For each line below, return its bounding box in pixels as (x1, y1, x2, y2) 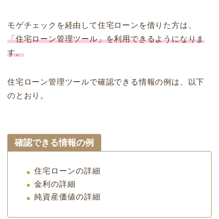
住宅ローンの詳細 (34, 166, 101, 175)
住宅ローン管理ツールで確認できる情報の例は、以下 (7, 77, 205, 86)
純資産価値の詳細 (34, 193, 101, 201)
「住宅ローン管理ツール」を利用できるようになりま (7, 34, 205, 43)
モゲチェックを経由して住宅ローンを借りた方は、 (7, 21, 197, 29)
